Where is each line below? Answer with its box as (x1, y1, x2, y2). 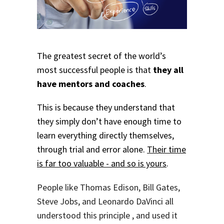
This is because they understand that (37, 101, 175, 113)
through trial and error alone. (37, 143, 147, 155)
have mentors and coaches (37, 77, 144, 89)
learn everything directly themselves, (37, 129, 174, 141)
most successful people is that (37, 63, 153, 75)
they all (153, 63, 183, 75)
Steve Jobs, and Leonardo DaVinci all (37, 195, 173, 207)
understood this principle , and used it (37, 209, 177, 221)
